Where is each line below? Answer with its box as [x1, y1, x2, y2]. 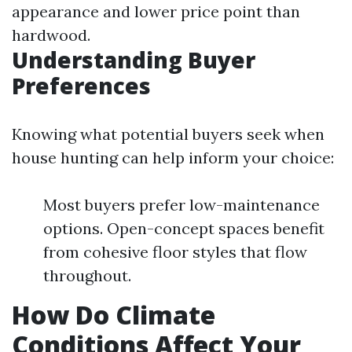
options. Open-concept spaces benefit [43, 218, 324, 238]
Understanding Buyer [12, 45, 255, 75]
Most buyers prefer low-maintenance [43, 195, 320, 214]
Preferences [12, 71, 151, 101]
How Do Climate [12, 298, 215, 332]
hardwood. [12, 25, 90, 45]
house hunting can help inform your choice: [12, 148, 334, 167]
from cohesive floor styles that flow [43, 242, 307, 262]
